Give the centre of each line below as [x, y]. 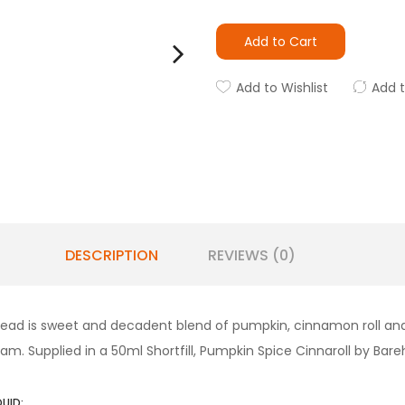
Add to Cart [281, 42]
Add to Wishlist [282, 88]
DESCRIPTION [111, 255]
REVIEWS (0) [251, 255]
